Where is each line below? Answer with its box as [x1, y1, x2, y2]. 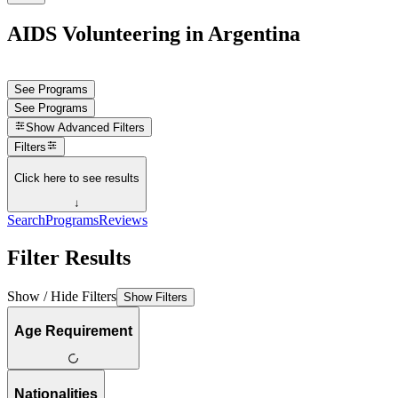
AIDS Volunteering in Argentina [7, 21, 300, 45]
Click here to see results [14, 171, 139, 185]
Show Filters [123, 290, 187, 304]
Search [7, 212, 45, 228]
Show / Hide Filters [7, 288, 116, 304]
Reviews [99, 212, 147, 228]
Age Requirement [14, 322, 132, 338]
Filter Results [7, 246, 131, 269]
